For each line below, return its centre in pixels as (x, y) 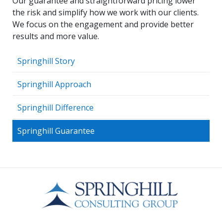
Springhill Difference (55, 108)
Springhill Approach (54, 84)
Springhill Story (46, 61)
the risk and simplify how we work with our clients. (106, 12)
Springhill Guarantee (56, 131)
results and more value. (56, 36)
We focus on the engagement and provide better (103, 24)
